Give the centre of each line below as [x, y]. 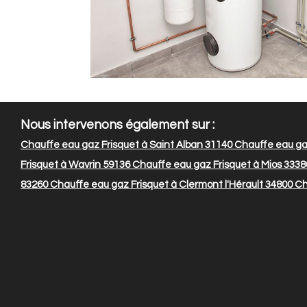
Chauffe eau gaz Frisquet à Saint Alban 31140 [126, 145]
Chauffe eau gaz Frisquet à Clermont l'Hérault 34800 [170, 184]
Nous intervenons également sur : [118, 125]
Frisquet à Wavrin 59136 [75, 164]
